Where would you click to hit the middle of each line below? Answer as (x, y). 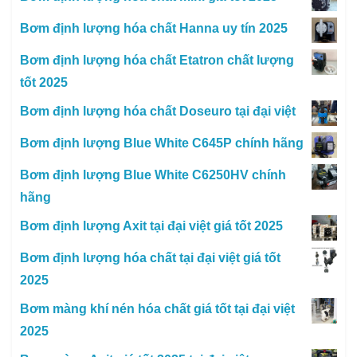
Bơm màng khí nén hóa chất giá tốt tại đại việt (157, 309)
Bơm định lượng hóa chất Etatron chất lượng (157, 61)
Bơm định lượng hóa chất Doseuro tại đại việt (158, 112)
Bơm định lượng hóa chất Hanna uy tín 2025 (154, 29)
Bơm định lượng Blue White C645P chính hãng (162, 143)
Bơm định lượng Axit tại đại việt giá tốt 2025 (151, 226)
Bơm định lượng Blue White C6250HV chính (153, 175)
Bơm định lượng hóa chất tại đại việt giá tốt (150, 258)
